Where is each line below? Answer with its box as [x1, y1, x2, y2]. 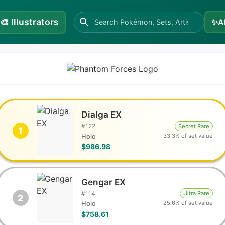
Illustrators [11, 17, 59, 27]
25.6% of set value [163, 199, 213, 207]
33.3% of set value [163, 132, 213, 139]
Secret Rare [178, 122, 209, 130]
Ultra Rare [183, 190, 209, 197]
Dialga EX [81, 109, 122, 120]
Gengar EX [81, 176, 126, 187]
